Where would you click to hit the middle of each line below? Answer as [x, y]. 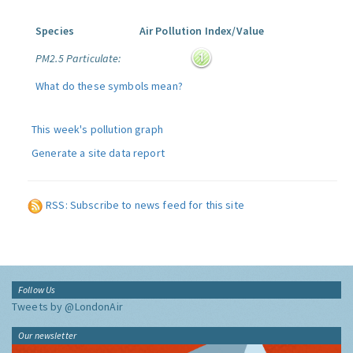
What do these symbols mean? [109, 86]
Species [55, 31]
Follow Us [37, 290]
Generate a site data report [98, 153]
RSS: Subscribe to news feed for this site [145, 205]
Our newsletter [47, 335]
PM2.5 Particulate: [78, 58]
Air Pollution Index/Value [202, 31]
